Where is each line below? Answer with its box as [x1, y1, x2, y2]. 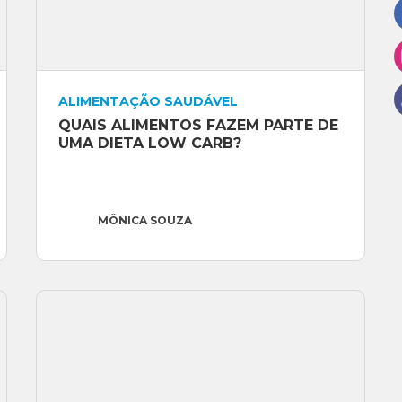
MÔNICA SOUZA [97, 214, 192, 228]
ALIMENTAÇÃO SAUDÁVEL [57, 93, 238, 110]
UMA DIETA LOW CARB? [57, 135, 241, 153]
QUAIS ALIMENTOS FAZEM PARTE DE [57, 117, 338, 135]
